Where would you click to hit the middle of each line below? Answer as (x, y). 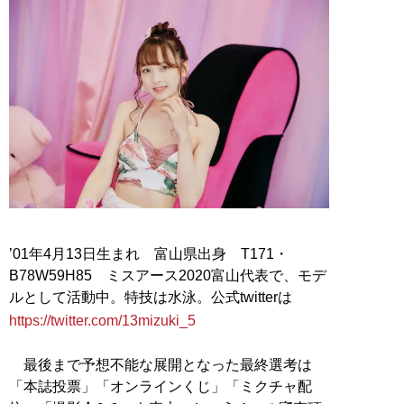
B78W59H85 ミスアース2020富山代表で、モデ (168, 276)
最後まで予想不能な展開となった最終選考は (161, 365)
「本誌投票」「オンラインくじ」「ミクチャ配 (161, 387)
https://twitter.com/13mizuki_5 (102, 321)
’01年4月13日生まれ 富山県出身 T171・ (149, 254)
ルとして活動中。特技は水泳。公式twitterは (151, 298)
